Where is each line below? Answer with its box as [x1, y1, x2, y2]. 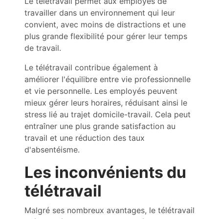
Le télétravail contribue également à [24, 63, 158, 72]
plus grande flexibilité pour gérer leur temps [24, 31, 187, 41]
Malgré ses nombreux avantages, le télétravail [24, 205, 195, 215]
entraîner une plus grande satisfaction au [24, 121, 175, 131]
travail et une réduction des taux [24, 133, 145, 143]
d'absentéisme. [24, 145, 80, 154]
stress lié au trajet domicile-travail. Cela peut [24, 109, 191, 119]
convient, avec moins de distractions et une [24, 20, 186, 29]
